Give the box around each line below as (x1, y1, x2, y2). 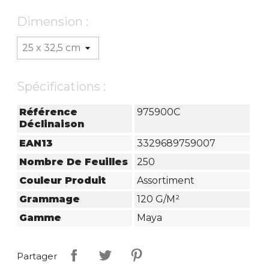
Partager (17, 250, 58, 262)
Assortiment (136, 174, 195, 186)
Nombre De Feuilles (19, 156, 128, 168)
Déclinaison (19, 118, 85, 130)
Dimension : (17, 14, 89, 29)
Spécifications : (17, 79, 106, 94)
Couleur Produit (19, 174, 106, 186)
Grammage (19, 193, 80, 205)
